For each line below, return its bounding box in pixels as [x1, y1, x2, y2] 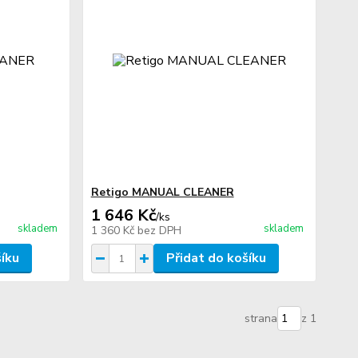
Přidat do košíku [165, 249, 266, 267]
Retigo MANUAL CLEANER [90, 185, 234, 200]
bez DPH [137, 223, 181, 238]
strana [244, 311, 277, 326]
